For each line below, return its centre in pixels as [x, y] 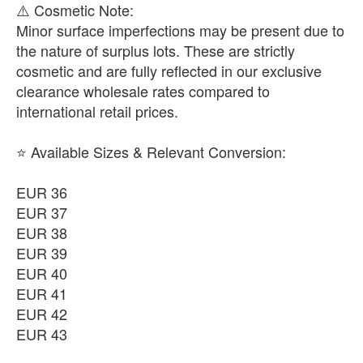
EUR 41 [42, 294]
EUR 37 [42, 213]
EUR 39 [42, 253]
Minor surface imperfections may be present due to [180, 30]
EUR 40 [42, 273]
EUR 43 [42, 334]
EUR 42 [42, 314]
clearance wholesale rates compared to [143, 91]
